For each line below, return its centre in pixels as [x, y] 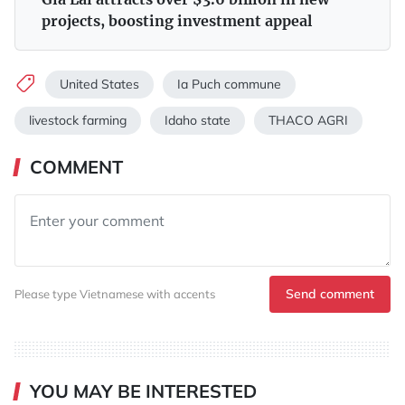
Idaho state [198, 120]
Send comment [330, 293]
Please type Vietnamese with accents [115, 294]
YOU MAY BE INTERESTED [143, 391]
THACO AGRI [308, 120]
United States [99, 85]
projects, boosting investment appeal [177, 20]
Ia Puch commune [229, 85]
